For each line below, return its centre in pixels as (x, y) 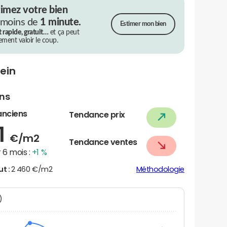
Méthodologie (160, 169)
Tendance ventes (103, 142)
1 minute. (61, 22)
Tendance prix (97, 115)
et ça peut (64, 32)
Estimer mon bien (143, 24)
